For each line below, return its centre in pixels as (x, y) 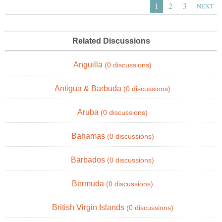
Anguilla (89, 65)
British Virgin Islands (89, 208)
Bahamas (89, 136)
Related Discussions (111, 41)
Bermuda (89, 184)
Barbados (89, 160)
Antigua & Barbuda (89, 89)
